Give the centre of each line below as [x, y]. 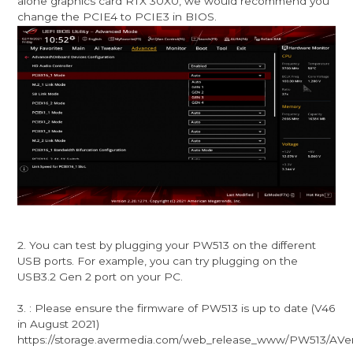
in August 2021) [59, 323]
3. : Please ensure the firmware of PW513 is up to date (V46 [176, 308]
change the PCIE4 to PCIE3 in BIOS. [119, 16]
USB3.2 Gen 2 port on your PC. [100, 276]
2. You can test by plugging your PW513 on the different [167, 245]
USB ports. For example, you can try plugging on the [158, 260]
